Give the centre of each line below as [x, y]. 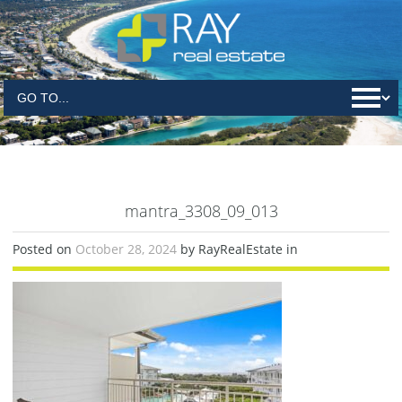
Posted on [44, 249]
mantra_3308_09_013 [201, 211]
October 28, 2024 [128, 249]
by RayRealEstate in [239, 249]
